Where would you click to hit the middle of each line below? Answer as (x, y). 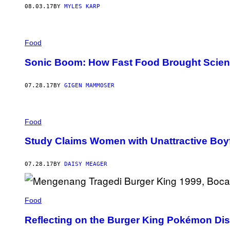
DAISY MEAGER (86, 164)
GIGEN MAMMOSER (89, 85)
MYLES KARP (82, 7)
